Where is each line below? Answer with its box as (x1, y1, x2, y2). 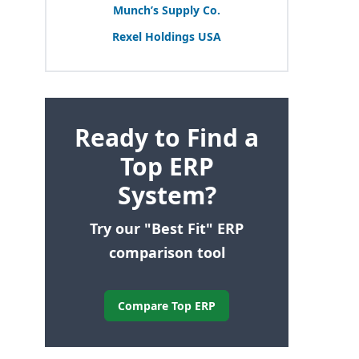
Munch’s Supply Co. (113, 2, 220, 18)
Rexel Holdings (112, 28, 198, 44)
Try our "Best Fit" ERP (90, 218, 244, 238)
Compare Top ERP (118, 297, 216, 313)
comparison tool (108, 242, 225, 262)
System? (117, 178, 216, 212)
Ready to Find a (75, 120, 259, 154)
